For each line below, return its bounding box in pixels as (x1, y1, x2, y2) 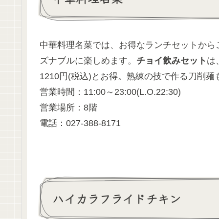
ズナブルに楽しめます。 (40, 56, 136, 66)
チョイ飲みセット (136, 56, 207, 66)
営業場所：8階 (40, 103, 97, 113)
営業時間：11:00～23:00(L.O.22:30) (40, 87, 181, 97)
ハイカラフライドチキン (52, 189, 181, 207)
